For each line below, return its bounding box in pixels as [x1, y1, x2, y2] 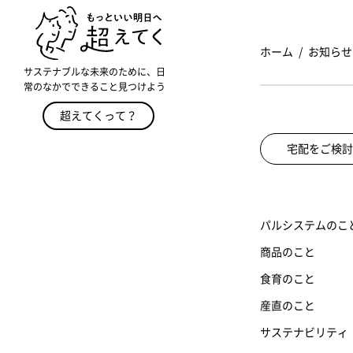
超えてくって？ [60, 110, 137, 121]
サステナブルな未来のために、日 [24, 66, 165, 76]
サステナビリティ [260, 327, 348, 339]
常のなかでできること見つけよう [24, 81, 165, 91]
